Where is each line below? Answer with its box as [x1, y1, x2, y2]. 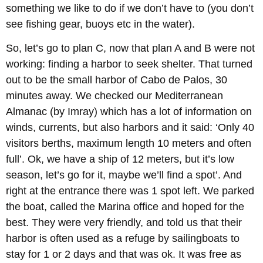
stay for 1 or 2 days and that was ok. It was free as [6, 248, 241, 261]
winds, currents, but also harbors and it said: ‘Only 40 [6, 122, 254, 134]
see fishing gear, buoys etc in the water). [6, 18, 195, 30]
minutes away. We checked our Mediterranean [6, 90, 223, 102]
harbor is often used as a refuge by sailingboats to [6, 232, 240, 245]
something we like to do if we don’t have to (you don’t [6, 2, 254, 14]
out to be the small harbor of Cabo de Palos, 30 [6, 74, 227, 86]
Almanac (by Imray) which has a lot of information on [6, 106, 252, 118]
